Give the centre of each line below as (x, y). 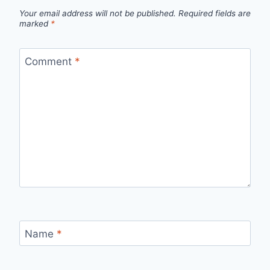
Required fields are (215, 13)
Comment (49, 61)
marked (35, 23)
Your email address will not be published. (98, 13)
